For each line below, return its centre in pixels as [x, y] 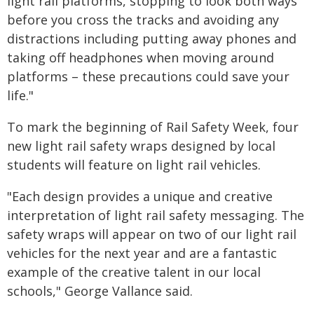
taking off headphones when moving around [141, 57]
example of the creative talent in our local [134, 272]
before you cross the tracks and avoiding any [143, 20]
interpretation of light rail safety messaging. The [156, 215]
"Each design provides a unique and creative [140, 196]
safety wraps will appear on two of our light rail [152, 234]
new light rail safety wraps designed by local [141, 146]
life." [20, 95]
